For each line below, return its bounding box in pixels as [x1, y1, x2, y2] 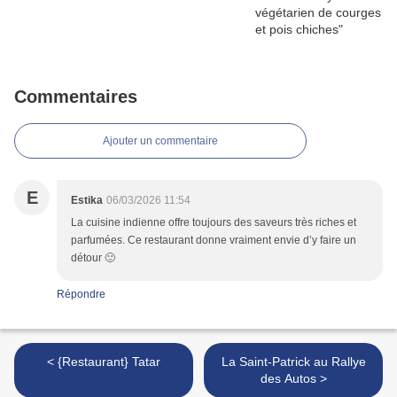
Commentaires [14, 86, 137, 106]
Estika [71, 193, 103, 206]
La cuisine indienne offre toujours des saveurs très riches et [71, 215, 356, 229]
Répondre [57, 287, 105, 300]
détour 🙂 [71, 251, 115, 264]
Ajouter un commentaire [103, 134, 218, 147]
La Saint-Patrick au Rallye [221, 354, 366, 369]
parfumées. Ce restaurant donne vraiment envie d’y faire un [71, 233, 356, 246]
